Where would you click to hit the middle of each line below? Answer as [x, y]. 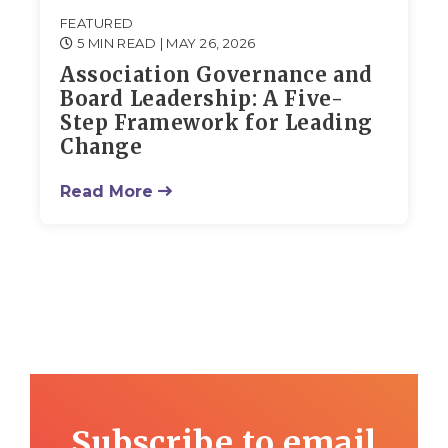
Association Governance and [217, 75]
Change [101, 147]
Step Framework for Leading [217, 123]
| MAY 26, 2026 [207, 43]
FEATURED [97, 23]
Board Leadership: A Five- [202, 99]
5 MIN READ [116, 43]
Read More [106, 192]
